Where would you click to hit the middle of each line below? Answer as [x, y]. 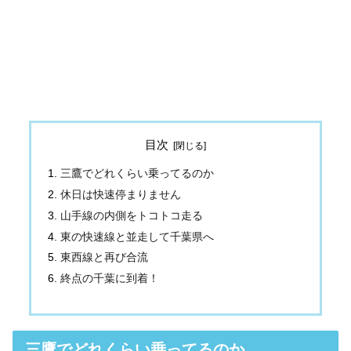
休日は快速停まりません [121, 195]
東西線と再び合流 [105, 258]
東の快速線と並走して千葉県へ [138, 237]
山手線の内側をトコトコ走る [132, 215]
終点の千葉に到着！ [110, 278]
